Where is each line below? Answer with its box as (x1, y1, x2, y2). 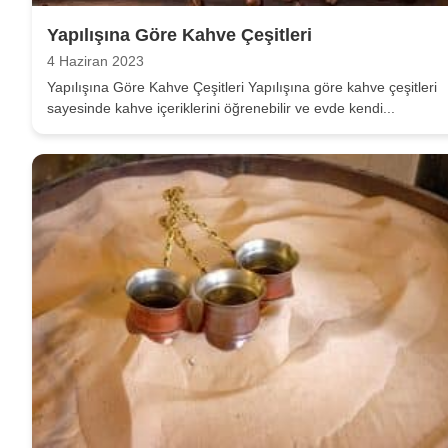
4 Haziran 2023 (47, 54, 144, 70)
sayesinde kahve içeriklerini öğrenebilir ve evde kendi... (47, 100, 395, 117)
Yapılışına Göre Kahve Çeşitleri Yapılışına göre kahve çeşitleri (47, 79, 437, 96)
